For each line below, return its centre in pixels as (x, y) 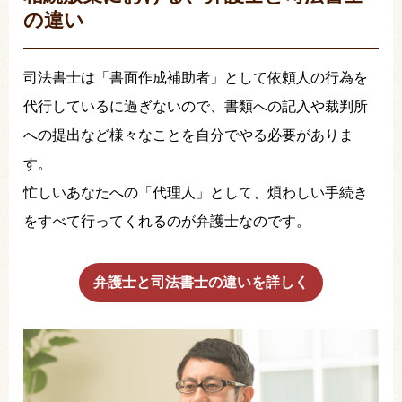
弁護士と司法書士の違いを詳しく (201, 282)
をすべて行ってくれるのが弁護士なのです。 (167, 221)
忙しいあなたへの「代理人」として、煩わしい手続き (196, 192)
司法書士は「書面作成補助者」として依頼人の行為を (196, 77)
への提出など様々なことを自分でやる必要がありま (188, 135)
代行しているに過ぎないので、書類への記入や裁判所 (196, 106)
